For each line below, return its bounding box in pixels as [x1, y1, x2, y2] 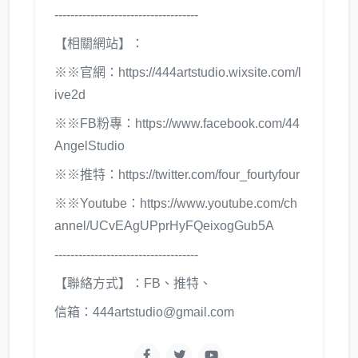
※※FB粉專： [54, 116, 135, 130]
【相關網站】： [54, 36, 144, 50]
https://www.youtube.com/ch [140, 196, 297, 210]
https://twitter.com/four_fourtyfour [118, 167, 300, 181]
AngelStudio [54, 138, 125, 153]
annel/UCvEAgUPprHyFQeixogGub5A [54, 218, 274, 233]
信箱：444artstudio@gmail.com [54, 304, 234, 319]
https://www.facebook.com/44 [135, 116, 300, 130]
